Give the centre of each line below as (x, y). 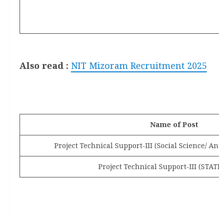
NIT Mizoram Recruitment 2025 (139, 65)
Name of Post (174, 124)
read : (55, 65)
